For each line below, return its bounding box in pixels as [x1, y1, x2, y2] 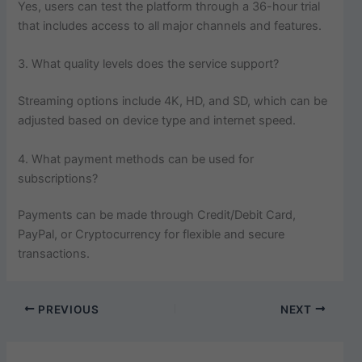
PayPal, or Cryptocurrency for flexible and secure [18, 227, 285, 242]
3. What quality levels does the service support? [18, 57, 280, 72]
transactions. [18, 246, 90, 262]
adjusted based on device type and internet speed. [18, 113, 297, 128]
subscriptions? [18, 170, 99, 186]
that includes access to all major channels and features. [18, 19, 322, 34]
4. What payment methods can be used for [18, 151, 255, 166]
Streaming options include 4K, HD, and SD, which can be [18, 94, 328, 109]
